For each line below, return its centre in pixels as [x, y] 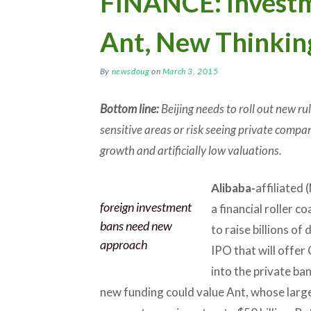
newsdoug [131, 71]
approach [124, 244]
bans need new [136, 225]
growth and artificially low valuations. [191, 150]
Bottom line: [129, 108]
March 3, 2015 [190, 71]
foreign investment [145, 207]
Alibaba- [233, 187]
